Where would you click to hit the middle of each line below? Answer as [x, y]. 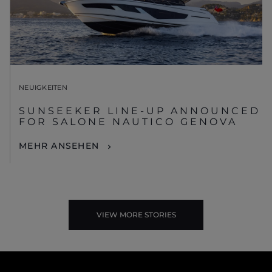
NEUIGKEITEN [43, 88]
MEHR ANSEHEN [59, 146]
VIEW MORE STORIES [136, 214]
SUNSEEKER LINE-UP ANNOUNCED [140, 111]
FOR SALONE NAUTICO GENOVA [128, 122]
